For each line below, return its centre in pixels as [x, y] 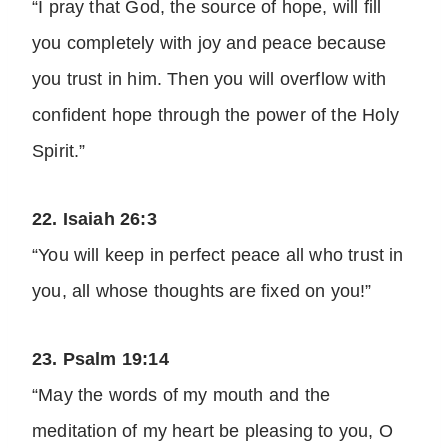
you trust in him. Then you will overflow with [209, 79]
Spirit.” [59, 151]
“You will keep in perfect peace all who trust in [218, 255]
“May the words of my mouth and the [181, 395]
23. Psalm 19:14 [100, 359]
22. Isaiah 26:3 [94, 219]
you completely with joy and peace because [209, 43]
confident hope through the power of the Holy [215, 115]
